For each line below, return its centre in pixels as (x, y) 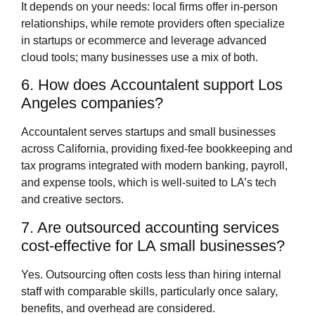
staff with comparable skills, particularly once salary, (149, 291)
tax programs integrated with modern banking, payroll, (154, 166)
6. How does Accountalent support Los (152, 85)
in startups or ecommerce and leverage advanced (144, 40)
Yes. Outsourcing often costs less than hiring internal (151, 274)
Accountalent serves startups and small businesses (148, 132)
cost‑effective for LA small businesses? (153, 245)
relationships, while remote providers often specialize (153, 23)
